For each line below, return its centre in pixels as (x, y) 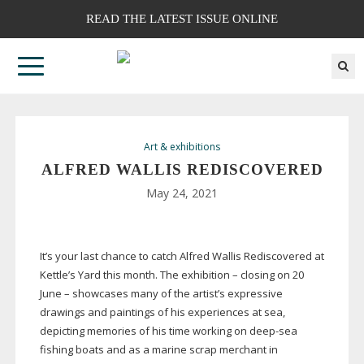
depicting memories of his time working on (144, 331)
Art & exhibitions (182, 147)
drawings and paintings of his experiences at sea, (162, 312)
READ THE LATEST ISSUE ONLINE (182, 19)
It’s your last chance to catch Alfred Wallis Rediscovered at (182, 256)
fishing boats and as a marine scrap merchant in (158, 350)
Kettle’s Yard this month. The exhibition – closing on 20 (171, 275)
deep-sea (273, 331)
